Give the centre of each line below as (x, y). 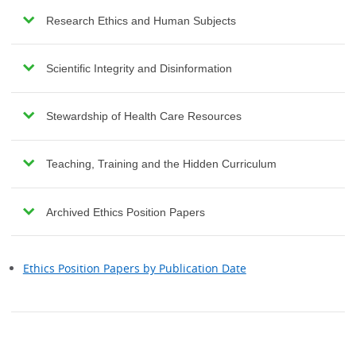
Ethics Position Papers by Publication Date (134, 268)
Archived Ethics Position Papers (125, 212)
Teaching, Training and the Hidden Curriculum (161, 164)
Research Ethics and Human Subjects (141, 20)
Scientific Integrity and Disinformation (139, 68)
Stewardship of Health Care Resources (143, 116)
